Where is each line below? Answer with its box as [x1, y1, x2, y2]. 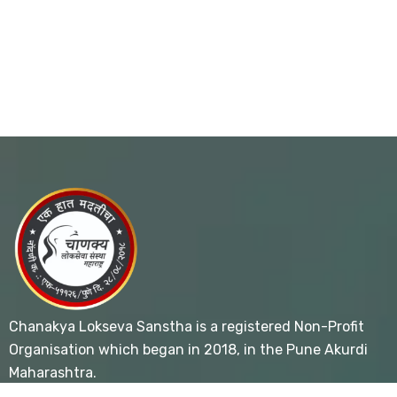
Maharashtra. [9, 364, 97, 381]
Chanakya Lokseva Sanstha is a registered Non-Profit [9, 318, 364, 335]
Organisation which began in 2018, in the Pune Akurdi [9, 341, 368, 358]
